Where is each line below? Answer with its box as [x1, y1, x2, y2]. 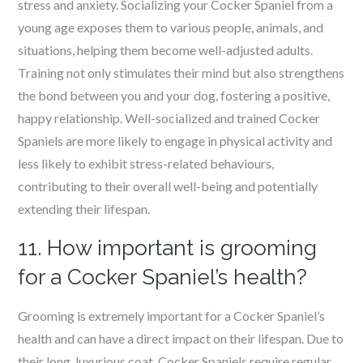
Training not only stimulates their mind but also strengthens [18, 65, 345, 80]
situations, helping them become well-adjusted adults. [18, 42, 314, 58]
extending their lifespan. [18, 201, 151, 216]
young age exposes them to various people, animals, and [18, 19, 324, 35]
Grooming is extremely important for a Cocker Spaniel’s [18, 308, 326, 323]
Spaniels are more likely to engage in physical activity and [18, 133, 333, 148]
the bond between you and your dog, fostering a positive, [18, 88, 331, 103]
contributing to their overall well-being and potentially [18, 178, 318, 194]
